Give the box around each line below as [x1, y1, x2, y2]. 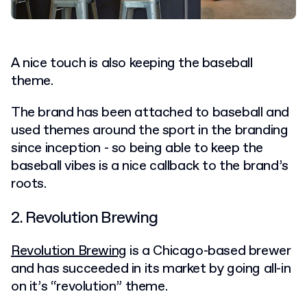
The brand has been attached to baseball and [11, 103, 289, 123]
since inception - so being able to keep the [11, 139, 263, 158]
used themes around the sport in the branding [11, 121, 288, 140]
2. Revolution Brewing [11, 207, 158, 230]
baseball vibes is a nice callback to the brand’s [11, 157, 288, 176]
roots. [11, 175, 47, 194]
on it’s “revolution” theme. [11, 278, 171, 297]
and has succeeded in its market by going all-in [11, 260, 291, 279]
